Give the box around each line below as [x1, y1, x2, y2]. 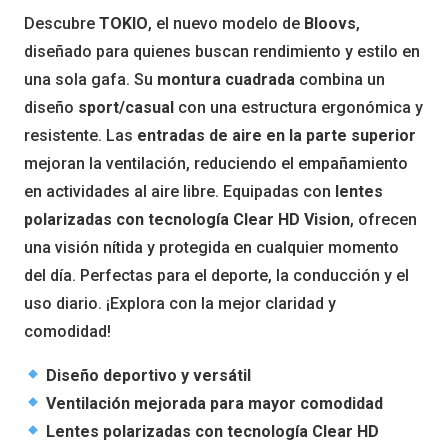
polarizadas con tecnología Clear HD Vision [24, 209, 350, 229]
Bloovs [304, 13, 356, 33]
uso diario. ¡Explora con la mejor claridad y [24, 293, 336, 313]
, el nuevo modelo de [148, 13, 304, 33]
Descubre [24, 13, 99, 33]
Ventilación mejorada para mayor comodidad [46, 393, 384, 413]
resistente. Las [24, 125, 137, 145]
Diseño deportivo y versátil [46, 365, 252, 385]
